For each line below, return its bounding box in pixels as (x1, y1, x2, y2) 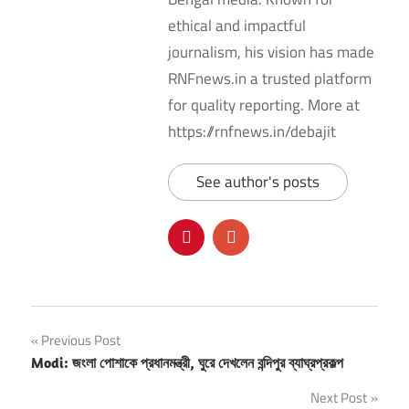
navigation (30, 362, 145, 402)
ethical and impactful (168, 14, 306, 38)
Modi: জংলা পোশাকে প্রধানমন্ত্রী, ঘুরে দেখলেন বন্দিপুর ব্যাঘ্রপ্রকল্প (31, 353, 343, 372)
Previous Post (41, 330, 121, 351)
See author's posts (196, 170, 320, 194)
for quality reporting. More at (168, 93, 360, 118)
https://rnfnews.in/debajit (168, 120, 336, 144)
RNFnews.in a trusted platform (168, 67, 372, 91)
